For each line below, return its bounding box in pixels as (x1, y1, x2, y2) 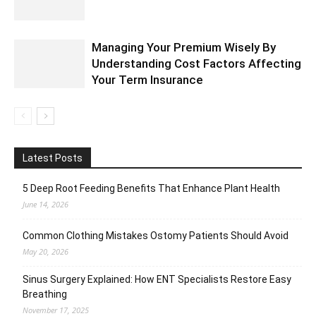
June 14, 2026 (23, 198, 68, 209)
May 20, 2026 (23, 245, 68, 257)
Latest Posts (23, 152, 83, 164)
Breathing (23, 288, 67, 300)
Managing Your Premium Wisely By (92, 39, 276, 54)
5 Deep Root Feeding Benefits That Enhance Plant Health (23, 182, 280, 194)
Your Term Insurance (92, 72, 203, 87)
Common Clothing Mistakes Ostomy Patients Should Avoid (23, 229, 288, 241)
